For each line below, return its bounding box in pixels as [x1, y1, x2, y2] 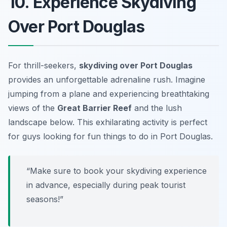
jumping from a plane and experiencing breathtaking [8, 88, 209, 99]
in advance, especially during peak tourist [26, 179, 185, 190]
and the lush [132, 102, 182, 113]
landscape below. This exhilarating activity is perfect [8, 117, 207, 127]
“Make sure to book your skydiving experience [26, 165, 207, 176]
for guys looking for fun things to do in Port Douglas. [8, 131, 213, 141]
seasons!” [26, 194, 63, 204]
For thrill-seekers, [8, 60, 79, 70]
